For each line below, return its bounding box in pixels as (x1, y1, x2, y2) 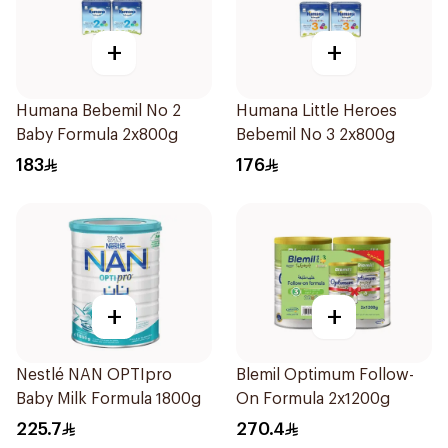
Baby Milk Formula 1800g (16, 391, 201, 407)
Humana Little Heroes (236, 103, 397, 119)
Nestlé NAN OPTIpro (16, 367, 172, 383)
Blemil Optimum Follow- (236, 367, 414, 383)
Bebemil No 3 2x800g (236, 127, 395, 143)
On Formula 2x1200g (236, 391, 390, 407)
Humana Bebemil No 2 (16, 103, 181, 119)
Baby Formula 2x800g (16, 127, 178, 143)
